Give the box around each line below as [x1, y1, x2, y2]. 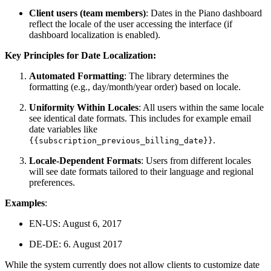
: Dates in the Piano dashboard [146, 7, 262, 18]
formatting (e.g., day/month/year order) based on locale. [29, 81, 243, 92]
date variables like [29, 123, 97, 134]
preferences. [29, 177, 77, 188]
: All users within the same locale [139, 102, 264, 113]
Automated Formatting [29, 70, 124, 81]
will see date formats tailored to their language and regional [29, 166, 253, 177]
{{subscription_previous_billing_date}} [29, 135, 213, 145]
